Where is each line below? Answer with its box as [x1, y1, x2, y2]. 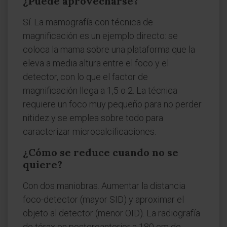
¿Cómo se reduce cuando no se [23, 146, 178, 159]
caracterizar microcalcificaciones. [23, 126, 156, 137]
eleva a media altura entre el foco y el [23, 58, 169, 68]
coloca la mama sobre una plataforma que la [23, 44, 195, 55]
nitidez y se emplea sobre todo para [23, 112, 163, 123]
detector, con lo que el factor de [23, 71, 148, 82]
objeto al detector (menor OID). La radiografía [23, 208, 200, 218]
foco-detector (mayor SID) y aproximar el [23, 194, 184, 205]
